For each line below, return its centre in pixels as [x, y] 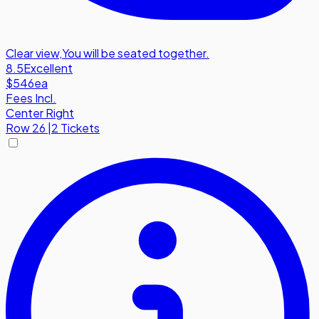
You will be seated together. [136, 53]
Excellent [48, 68]
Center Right [40, 113]
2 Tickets [75, 128]
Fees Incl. [31, 98]
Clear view [32, 53]
